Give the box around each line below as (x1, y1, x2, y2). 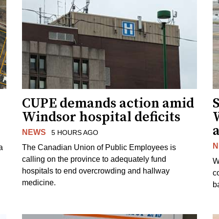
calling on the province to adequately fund (22, 154, 167, 163)
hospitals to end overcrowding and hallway (22, 166, 170, 175)
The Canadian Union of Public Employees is (22, 143, 176, 152)
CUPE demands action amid (22, 95, 195, 112)
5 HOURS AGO (51, 129, 98, 137)
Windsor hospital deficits (22, 109, 181, 126)
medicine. (22, 178, 56, 187)
